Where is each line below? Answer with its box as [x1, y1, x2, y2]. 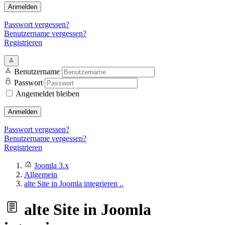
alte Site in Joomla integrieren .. [24, 179, 124, 188]
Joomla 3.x [34, 161, 69, 170]
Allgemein [24, 170, 57, 179]
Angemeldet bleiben [16, 89, 79, 98]
